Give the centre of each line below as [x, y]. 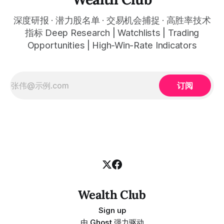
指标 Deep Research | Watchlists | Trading [112, 33]
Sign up [112, 210]
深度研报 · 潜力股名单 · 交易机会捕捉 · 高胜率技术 [112, 20]
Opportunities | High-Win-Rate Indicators [112, 45]
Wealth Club [112, 195]
